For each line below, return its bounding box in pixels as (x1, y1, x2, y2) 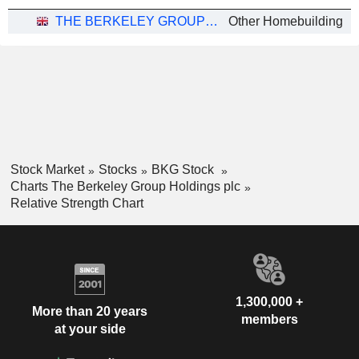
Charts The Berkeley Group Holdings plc (10, 179, 240, 193)
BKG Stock (151, 163, 217, 176)
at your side (54, 322, 126, 337)
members (240, 312, 298, 326)
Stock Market (10, 163, 84, 176)
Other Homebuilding (228, 14, 343, 28)
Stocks (98, 163, 137, 176)
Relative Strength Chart (10, 196, 143, 210)
